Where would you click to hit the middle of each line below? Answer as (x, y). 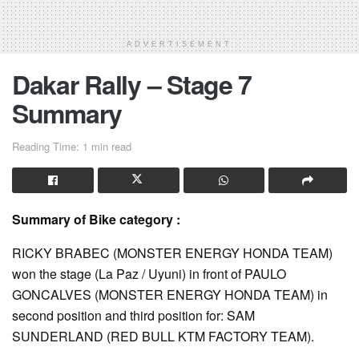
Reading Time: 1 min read (72, 147)
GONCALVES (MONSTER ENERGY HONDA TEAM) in (170, 295)
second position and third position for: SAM (133, 316)
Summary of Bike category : (96, 220)
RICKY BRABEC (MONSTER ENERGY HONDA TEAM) (172, 253)
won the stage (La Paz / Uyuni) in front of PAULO (149, 274)
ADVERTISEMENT (179, 44)
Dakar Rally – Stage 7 (132, 85)
